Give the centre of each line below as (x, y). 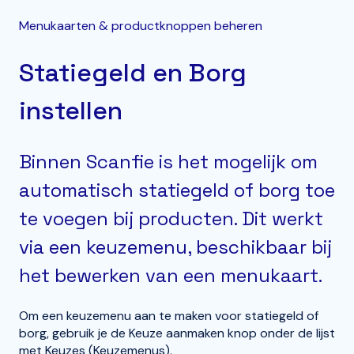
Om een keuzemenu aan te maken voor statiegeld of (169, 316)
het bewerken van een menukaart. (171, 275)
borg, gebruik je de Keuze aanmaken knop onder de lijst (177, 333)
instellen (71, 111)
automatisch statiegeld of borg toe (177, 190)
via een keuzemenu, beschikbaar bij (175, 247)
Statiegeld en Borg (133, 73)
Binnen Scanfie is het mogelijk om (168, 161)
